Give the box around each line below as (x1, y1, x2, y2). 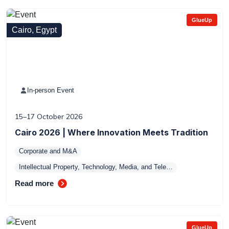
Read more (15, 179, 54, 188)
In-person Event (27, 86, 74, 94)
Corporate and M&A (19, 147, 77, 155)
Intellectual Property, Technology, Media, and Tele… (19, 163, 173, 171)
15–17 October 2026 (15, 112, 82, 121)
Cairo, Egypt (12, 26, 57, 34)
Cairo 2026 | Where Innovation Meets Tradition (15, 127, 208, 138)
